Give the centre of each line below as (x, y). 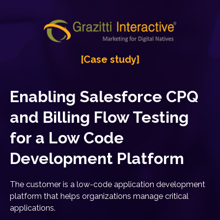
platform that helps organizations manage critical (99, 196)
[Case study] (110, 59)
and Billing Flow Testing (99, 117)
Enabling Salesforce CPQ (104, 96)
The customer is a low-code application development (108, 184)
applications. (33, 208)
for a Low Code (67, 137)
